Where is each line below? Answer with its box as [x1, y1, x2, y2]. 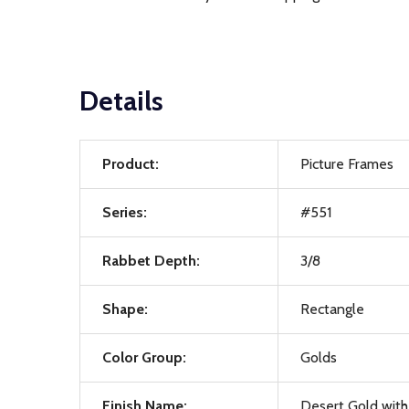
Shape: [102, 300, 148, 318]
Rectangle [300, 300, 364, 318]
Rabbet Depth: [102, 252, 200, 269]
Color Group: [102, 349, 186, 366]
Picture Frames [300, 155, 393, 173]
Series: [102, 204, 147, 221]
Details [79, 84, 163, 118]
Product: [102, 155, 159, 173]
